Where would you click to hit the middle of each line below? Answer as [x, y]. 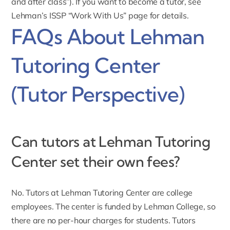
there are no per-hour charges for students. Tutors [103, 220]
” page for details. [156, 15]
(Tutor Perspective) [98, 94]
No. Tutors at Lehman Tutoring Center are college [102, 192]
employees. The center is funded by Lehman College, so [113, 206]
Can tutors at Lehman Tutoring [111, 141]
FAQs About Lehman [108, 36]
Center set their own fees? [96, 161]
